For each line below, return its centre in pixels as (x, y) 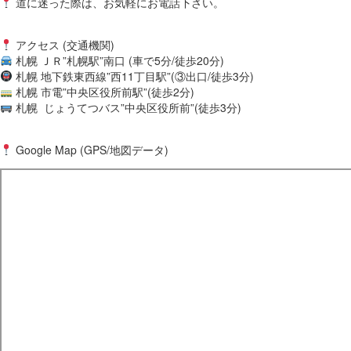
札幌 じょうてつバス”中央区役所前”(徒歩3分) (127, 107)
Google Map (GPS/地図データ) (90, 149)
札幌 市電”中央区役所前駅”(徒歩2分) (103, 91)
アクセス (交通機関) (63, 44)
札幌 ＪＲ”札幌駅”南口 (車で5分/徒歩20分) (118, 60)
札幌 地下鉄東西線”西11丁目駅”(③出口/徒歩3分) (133, 76)
